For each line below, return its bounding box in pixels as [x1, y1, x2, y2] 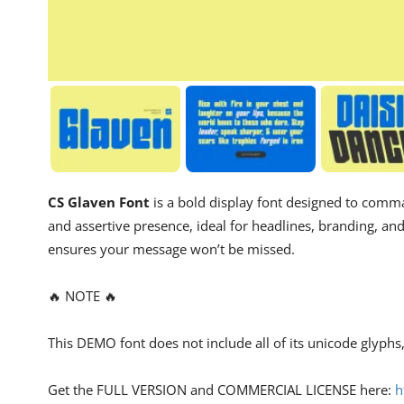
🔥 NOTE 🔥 [48, 286, 117, 305]
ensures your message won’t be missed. [48, 239, 295, 258]
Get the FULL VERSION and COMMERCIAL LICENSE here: [48, 380, 395, 399]
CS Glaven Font [48, 192, 150, 211]
